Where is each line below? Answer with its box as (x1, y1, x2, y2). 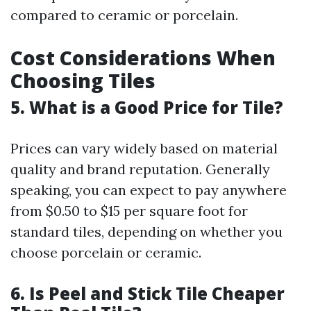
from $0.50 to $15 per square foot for (10, 202, 248, 219)
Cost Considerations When (10, 44, 276, 71)
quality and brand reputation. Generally (10, 160, 270, 178)
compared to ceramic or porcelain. (10, 6, 238, 24)
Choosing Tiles (10, 67, 155, 94)
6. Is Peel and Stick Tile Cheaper (10, 282, 285, 305)
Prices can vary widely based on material (10, 140, 278, 157)
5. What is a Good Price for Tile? (10, 96, 283, 119)
